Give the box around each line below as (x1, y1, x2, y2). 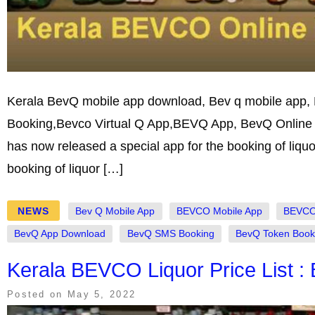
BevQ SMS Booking (127, 228, 214, 239)
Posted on (7, 289, 67, 300)
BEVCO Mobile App (176, 205, 262, 217)
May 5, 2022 (67, 289, 136, 300)
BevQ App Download (14, 228, 106, 239)
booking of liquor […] (7, 162, 123, 176)
